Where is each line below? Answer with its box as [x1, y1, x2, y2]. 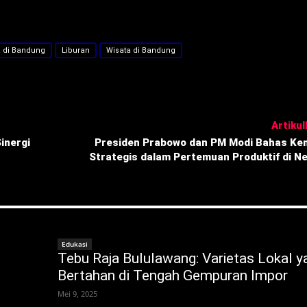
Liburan [62, 45, 90, 55]
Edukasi [62, 238, 88, 249]
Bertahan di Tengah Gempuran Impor [58, 267, 288, 284]
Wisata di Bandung [106, 45, 175, 55]
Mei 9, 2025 [58, 288, 97, 299]
